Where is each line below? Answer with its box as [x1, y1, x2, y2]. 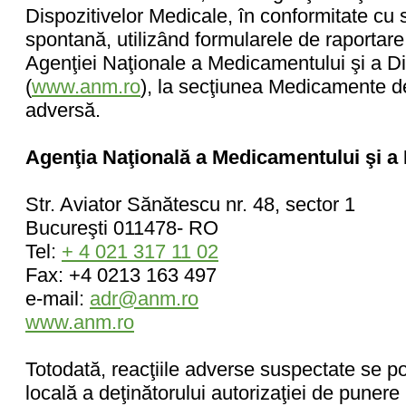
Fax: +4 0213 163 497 [25, 264, 217, 286]
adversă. [25, 99, 101, 121]
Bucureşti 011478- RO [25, 217, 218, 239]
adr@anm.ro [90, 287, 198, 310]
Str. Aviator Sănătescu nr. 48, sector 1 [25, 193, 355, 216]
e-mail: [25, 287, 90, 310]
